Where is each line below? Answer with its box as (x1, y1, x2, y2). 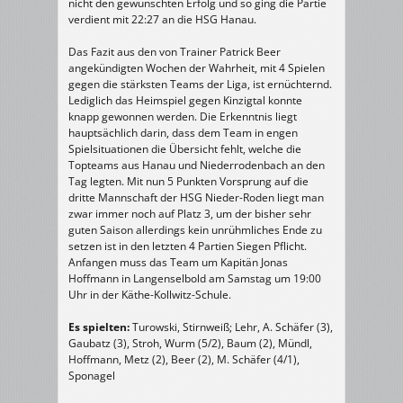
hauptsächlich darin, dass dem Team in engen (68, 125, 298, 140)
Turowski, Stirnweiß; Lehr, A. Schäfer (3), (130, 319, 333, 335)
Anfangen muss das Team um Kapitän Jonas (68, 255, 288, 270)
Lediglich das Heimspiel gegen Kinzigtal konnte (68, 93, 302, 108)
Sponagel (68, 368, 115, 383)
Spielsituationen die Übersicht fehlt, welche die (68, 141, 301, 157)
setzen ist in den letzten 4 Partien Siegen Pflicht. (68, 238, 307, 254)
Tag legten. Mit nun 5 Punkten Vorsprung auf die (68, 174, 309, 189)
